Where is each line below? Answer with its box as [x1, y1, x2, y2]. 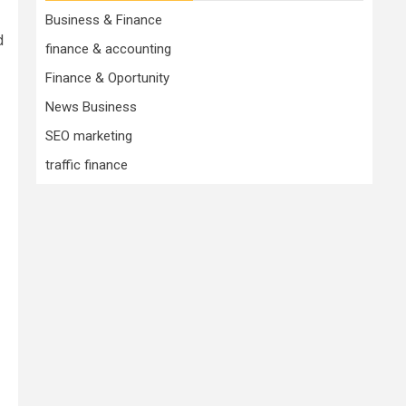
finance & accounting [45, 40, 171, 57]
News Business [45, 98, 137, 115]
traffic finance [45, 156, 128, 173]
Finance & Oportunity [45, 69, 169, 86]
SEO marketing [45, 127, 132, 144]
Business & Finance [45, 11, 162, 28]
